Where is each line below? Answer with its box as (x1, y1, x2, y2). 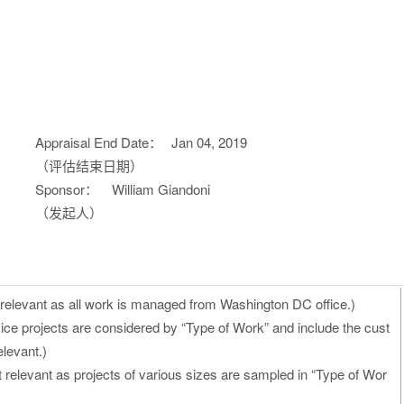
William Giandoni (112, 179, 210, 198)
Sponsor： (35, 179, 98, 198)
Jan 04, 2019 (171, 133, 247, 151)
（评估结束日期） (35, 156, 143, 175)
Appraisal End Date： (35, 133, 162, 151)
